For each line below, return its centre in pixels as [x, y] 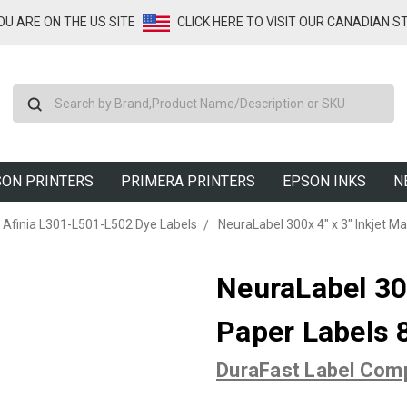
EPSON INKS [324, 181]
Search [224, 94]
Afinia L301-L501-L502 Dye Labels [100, 224]
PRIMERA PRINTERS [188, 181]
